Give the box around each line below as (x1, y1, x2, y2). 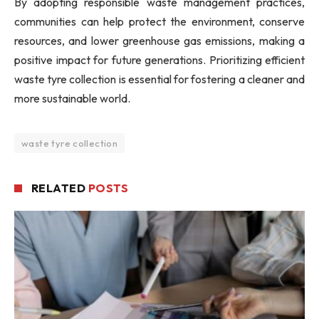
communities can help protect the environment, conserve (14, 14, 305, 29)
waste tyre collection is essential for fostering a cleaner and (14, 72, 305, 87)
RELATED (31, 181, 88, 196)
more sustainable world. (14, 91, 130, 106)
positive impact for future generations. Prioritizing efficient (14, 53, 305, 68)
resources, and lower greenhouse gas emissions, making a (14, 33, 305, 48)
